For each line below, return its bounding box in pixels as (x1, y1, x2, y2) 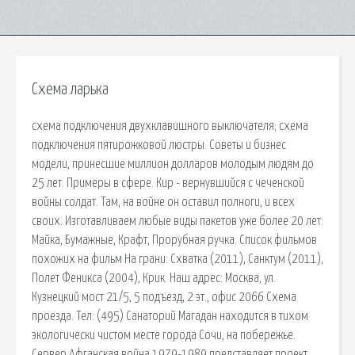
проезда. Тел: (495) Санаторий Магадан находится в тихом (32, 309, 308, 323)
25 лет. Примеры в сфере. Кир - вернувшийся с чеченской (32, 176, 304, 189)
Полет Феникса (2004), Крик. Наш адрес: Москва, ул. (32, 271, 276, 284)
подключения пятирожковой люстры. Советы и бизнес (32, 138, 286, 151)
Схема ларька (32, 82, 109, 97)
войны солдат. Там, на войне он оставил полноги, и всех (32, 195, 295, 208)
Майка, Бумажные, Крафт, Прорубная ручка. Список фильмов (32, 233, 317, 246)
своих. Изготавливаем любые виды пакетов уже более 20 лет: (32, 214, 323, 227)
